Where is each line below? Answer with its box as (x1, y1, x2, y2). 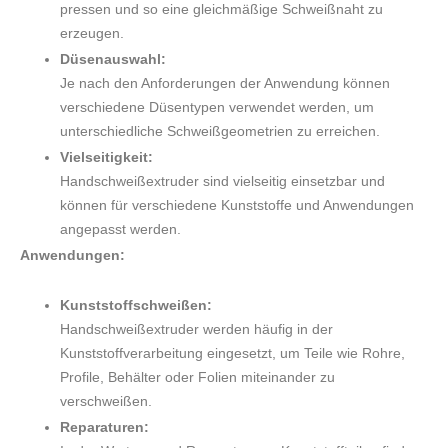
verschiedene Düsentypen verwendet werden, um (60, 99, 374, 116)
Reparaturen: (60, 419, 149, 436)
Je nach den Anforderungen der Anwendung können (60, 75, 390, 92)
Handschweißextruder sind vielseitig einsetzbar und (60, 173, 385, 190)
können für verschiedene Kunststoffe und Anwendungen (60, 197, 414, 214)
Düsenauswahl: (60, 51, 166, 68)
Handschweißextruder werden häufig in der (60, 321, 333, 338)
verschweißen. (60, 393, 152, 410)
